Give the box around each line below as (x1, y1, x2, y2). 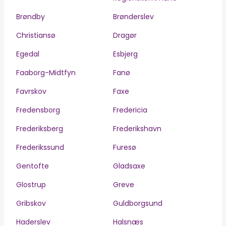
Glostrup (16, 180, 46, 190)
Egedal (16, 49, 39, 59)
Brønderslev (113, 12, 154, 22)
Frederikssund (16, 142, 64, 152)
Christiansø (16, 30, 55, 40)
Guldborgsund (113, 198, 162, 208)
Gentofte (16, 161, 49, 171)
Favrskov (16, 86, 46, 96)
